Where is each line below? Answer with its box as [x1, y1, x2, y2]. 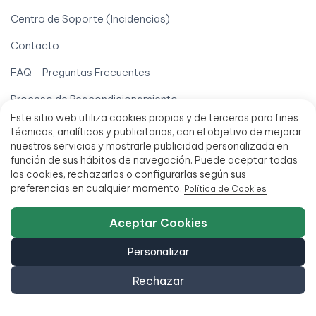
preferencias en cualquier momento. [11, 182, 184, 195]
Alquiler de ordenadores [11, 174, 128, 188]
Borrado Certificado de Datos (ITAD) [11, 255, 195, 269]
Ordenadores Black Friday [11, 281, 139, 296]
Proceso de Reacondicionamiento [11, 92, 178, 107]
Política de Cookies [184, 183, 267, 194]
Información [11, 145, 89, 162]
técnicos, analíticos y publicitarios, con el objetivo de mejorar [11, 126, 302, 138]
